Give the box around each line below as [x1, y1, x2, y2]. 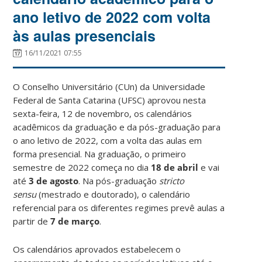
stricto [159, 174, 185, 187]
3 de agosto [29, 174, 79, 187]
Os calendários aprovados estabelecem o [13, 243, 181, 255]
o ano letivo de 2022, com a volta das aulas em [13, 134, 202, 146]
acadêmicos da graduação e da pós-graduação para [13, 120, 221, 133]
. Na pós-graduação [78, 174, 160, 187]
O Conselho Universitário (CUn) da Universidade [13, 80, 206, 92]
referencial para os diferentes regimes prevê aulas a [13, 201, 225, 213]
